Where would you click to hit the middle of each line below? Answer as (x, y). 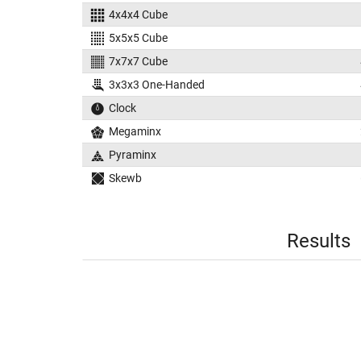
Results (318, 241)
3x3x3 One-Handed (156, 85)
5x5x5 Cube (138, 38)
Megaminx (135, 131)
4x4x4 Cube (138, 15)
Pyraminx (132, 155)
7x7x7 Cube (138, 61)
